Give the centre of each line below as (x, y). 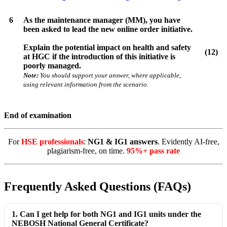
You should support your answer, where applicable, (110, 75)
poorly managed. (52, 65)
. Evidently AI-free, (188, 141)
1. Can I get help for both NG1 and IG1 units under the (106, 214)
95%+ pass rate (153, 150)
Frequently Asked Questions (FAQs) (98, 186)
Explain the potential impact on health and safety (107, 47)
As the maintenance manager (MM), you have (102, 20)
